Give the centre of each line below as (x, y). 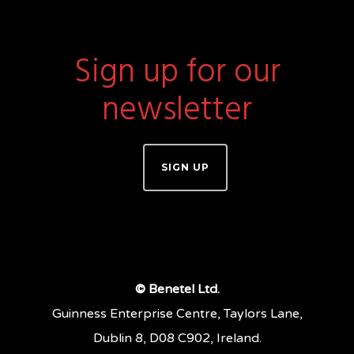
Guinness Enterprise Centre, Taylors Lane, (177, 314)
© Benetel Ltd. (177, 289)
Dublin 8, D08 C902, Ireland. (177, 338)
